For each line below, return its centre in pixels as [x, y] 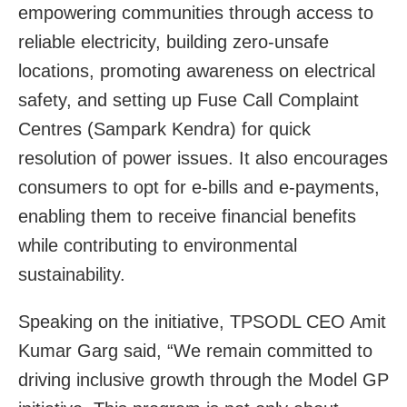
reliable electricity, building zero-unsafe [174, 41]
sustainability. [72, 274]
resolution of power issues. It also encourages [203, 158]
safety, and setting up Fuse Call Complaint [189, 99]
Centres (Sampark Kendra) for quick [164, 129]
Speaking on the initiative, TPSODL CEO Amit [202, 321]
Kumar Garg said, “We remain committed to [195, 350]
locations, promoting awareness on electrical [197, 70]
